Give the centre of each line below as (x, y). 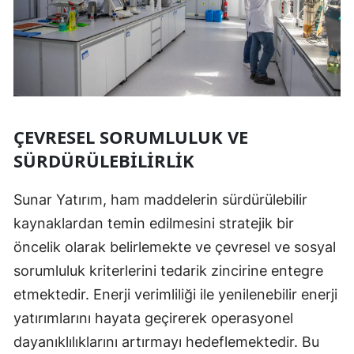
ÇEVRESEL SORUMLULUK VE (131, 136)
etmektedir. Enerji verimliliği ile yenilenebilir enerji (175, 294)
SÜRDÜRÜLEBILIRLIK (104, 160)
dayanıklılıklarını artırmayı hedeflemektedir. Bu (166, 341)
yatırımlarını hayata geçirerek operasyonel (153, 318)
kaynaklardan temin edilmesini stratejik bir (154, 223)
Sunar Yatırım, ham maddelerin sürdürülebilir (160, 199)
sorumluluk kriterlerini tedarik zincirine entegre (168, 270)
